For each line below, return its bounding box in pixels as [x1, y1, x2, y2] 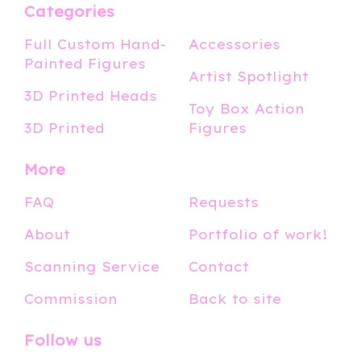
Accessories [189, 36, 280, 52]
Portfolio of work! [189, 226, 327, 243]
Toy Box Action [189, 101, 305, 117]
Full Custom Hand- [24, 36, 166, 52]
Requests [189, 194, 259, 210]
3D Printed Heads [24, 88, 157, 104]
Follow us [24, 331, 102, 349]
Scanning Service [24, 259, 160, 275]
